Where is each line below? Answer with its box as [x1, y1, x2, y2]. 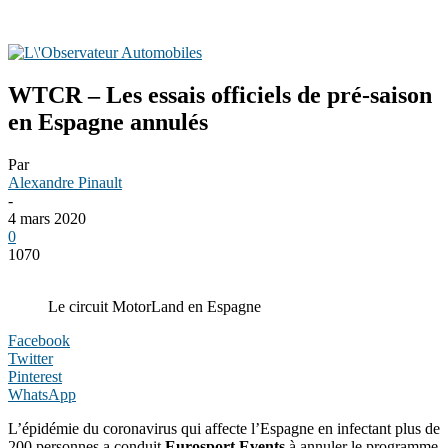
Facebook [8, 331, 70, 349]
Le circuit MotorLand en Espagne [48, 297, 261, 315]
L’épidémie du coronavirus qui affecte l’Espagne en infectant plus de [8, 419, 440, 437]
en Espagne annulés [8, 108, 208, 135]
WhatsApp [8, 385, 76, 403]
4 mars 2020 [8, 209, 86, 227]
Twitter [8, 349, 53, 367]
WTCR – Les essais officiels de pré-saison [8, 81, 432, 108]
